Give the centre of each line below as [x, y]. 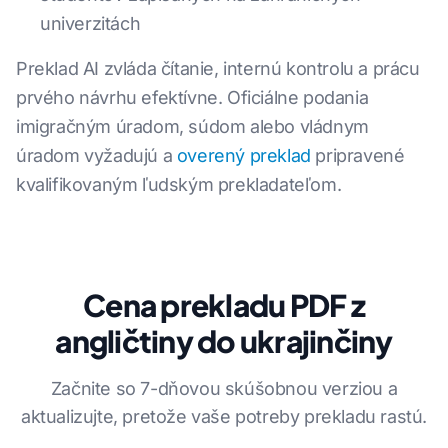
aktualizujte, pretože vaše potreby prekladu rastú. [224, 417]
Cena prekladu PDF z [224, 305]
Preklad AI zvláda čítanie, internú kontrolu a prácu [218, 69]
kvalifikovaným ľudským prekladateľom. [179, 185]
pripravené [357, 156]
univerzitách [90, 24]
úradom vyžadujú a [96, 156]
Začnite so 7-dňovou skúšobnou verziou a [224, 389]
